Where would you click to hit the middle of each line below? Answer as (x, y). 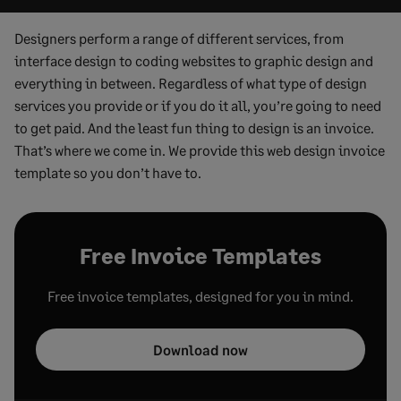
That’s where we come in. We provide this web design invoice (200, 150)
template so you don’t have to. (108, 172)
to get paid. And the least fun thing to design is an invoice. (194, 128)
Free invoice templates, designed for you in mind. (200, 296)
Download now (200, 350)
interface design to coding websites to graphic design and (194, 60)
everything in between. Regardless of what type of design (191, 83)
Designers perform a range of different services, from (179, 38)
